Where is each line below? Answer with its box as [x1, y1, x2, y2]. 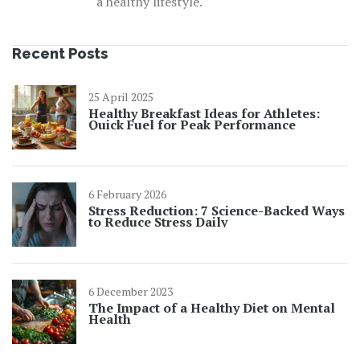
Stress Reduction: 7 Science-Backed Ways [88, 202, 345, 220]
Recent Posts [12, 45, 108, 63]
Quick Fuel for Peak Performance [88, 116, 296, 134]
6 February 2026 [88, 186, 166, 202]
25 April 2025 [88, 89, 153, 105]
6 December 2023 [88, 284, 173, 300]
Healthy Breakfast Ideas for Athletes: [88, 104, 320, 123]
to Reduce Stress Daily [88, 213, 227, 231]
